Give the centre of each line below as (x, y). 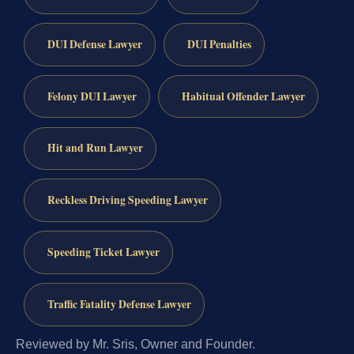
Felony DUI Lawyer (92, 96)
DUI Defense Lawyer (94, 44)
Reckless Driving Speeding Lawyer (127, 200)
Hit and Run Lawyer (95, 148)
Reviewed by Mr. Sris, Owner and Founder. (136, 344)
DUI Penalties (219, 44)
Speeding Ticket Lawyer (103, 252)
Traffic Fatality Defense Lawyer (119, 304)
